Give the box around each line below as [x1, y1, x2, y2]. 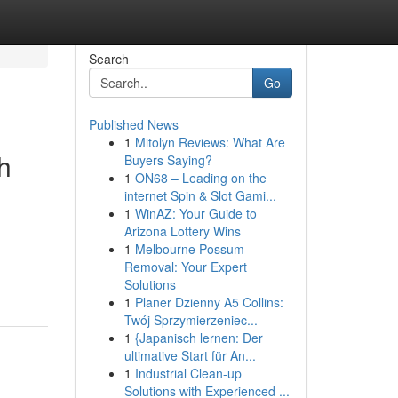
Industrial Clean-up [134, 364, 242, 382]
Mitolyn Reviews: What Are [134, 133, 285, 151]
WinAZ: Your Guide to [134, 204, 257, 222]
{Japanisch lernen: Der [134, 329, 263, 346]
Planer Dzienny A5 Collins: [134, 293, 283, 311]
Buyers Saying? [123, 151, 212, 169]
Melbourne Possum [134, 240, 244, 258]
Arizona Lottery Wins [123, 222, 241, 240]
